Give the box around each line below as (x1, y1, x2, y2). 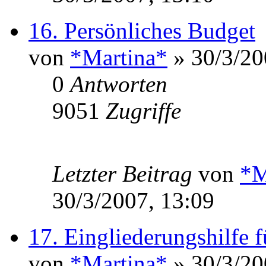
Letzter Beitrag (52, 160, 198, 186)
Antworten (70, 71, 167, 97)
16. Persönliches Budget (28, 17, 255, 43)
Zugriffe (106, 97, 181, 123)
